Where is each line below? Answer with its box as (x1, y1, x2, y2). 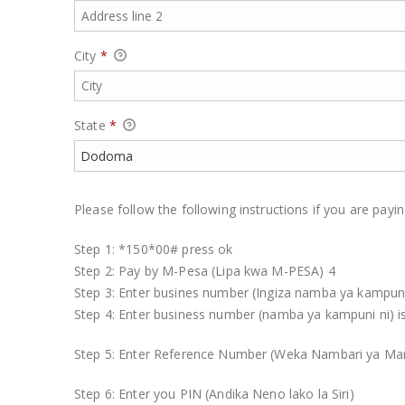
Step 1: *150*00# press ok (74, 240, 233, 258)
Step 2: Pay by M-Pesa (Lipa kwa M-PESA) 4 (74, 261, 335, 279)
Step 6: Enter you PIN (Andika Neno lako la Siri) (74, 384, 354, 402)
